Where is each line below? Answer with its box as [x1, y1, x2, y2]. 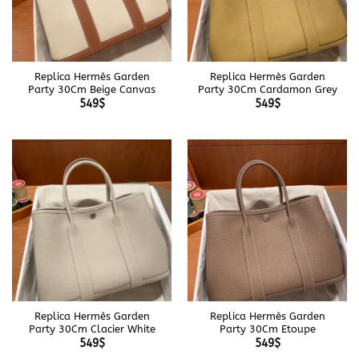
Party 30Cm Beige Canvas [28, 83, 155, 96]
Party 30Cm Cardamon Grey [197, 83, 337, 96]
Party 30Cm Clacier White [28, 323, 155, 336]
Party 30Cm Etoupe [219, 323, 316, 336]
